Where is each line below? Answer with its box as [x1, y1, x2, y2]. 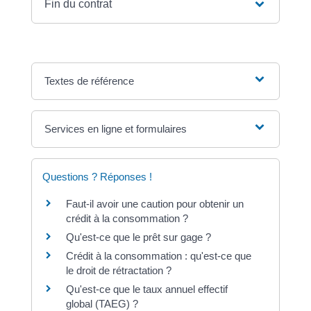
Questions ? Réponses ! [42, 171, 152, 183]
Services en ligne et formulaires [44, 123, 187, 135]
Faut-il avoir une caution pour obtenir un [65, 198, 244, 210]
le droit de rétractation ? [65, 264, 171, 277]
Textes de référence [44, 75, 135, 87]
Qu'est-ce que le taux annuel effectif [65, 283, 228, 296]
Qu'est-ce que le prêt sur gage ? [65, 231, 211, 244]
